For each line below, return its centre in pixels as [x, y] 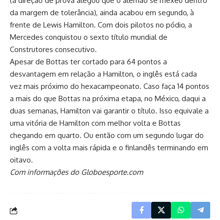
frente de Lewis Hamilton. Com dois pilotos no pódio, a [101, 25]
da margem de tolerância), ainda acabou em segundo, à [102, 13]
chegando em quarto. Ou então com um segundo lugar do [107, 135]
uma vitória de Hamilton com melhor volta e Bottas [95, 123]
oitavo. [21, 160]
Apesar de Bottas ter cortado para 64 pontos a [88, 62]
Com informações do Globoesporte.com [76, 172]
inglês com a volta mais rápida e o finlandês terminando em [109, 148]
